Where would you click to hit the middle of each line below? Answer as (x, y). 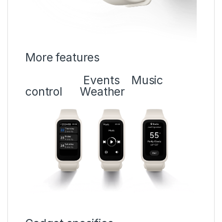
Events (78, 81)
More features (63, 58)
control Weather (75, 92)
